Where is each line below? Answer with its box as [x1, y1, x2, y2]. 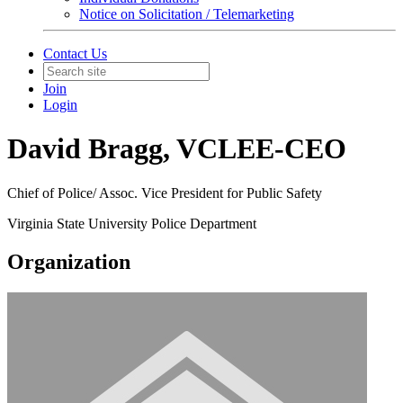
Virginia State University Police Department [7, 215, 256, 231]
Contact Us [43, 46, 107, 61]
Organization [7, 249, 130, 273]
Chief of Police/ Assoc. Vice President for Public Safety [7, 184, 322, 201]
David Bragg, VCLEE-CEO [7, 132, 346, 166]
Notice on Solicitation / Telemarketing [79, 6, 294, 22]
